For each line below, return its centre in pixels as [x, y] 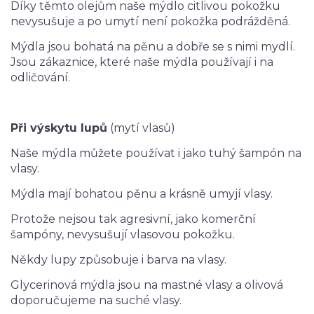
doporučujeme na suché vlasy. [96, 301]
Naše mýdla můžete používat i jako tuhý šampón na [156, 153]
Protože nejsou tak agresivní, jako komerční [133, 219]
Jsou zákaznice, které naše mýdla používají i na [142, 62]
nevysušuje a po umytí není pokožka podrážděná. [150, 22]
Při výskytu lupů [59, 128]
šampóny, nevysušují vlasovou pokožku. [123, 235]
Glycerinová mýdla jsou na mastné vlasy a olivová [147, 285]
